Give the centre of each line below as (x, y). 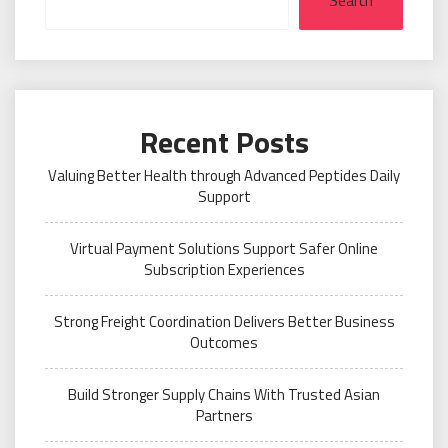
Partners (224, 416)
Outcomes (224, 343)
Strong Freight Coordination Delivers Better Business (224, 322)
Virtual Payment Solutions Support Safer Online (224, 249)
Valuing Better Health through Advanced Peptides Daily (224, 176)
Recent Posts (224, 142)
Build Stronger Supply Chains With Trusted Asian (224, 395)
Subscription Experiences (224, 270)
